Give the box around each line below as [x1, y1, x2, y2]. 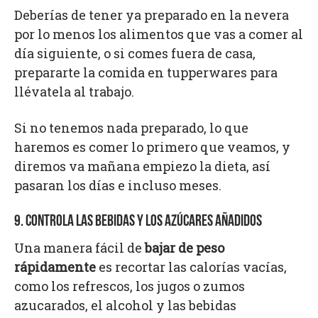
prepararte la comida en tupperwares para [14, 63, 278, 81]
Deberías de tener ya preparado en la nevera [14, 6, 289, 23]
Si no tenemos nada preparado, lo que [14, 119, 248, 136]
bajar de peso [145, 238, 224, 256]
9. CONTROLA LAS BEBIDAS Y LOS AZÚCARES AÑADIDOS [14, 213, 262, 230]
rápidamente [14, 258, 96, 275]
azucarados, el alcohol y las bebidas [14, 296, 236, 314]
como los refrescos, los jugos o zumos [14, 277, 245, 295]
